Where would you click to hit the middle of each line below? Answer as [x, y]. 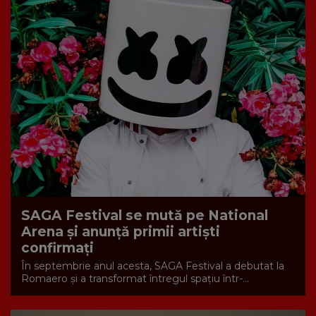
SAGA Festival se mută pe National [145, 215]
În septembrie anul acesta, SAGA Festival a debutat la [153, 266]
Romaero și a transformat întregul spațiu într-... [135, 278]
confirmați [57, 248]
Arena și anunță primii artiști [121, 231]
